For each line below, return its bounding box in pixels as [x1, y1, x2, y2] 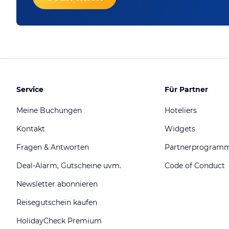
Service [16, 84, 43, 94]
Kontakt [16, 124, 45, 134]
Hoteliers [165, 106, 197, 116]
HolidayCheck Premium [16, 216, 102, 226]
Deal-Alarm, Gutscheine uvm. [16, 161, 121, 171]
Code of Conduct [165, 161, 225, 171]
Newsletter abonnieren [16, 179, 98, 189]
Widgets [165, 124, 195, 134]
